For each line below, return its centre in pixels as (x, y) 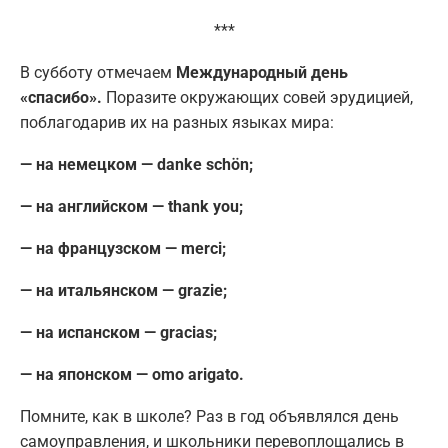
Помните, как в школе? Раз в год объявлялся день (209, 417)
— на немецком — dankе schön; (136, 165)
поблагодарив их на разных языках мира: (177, 123)
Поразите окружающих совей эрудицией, (257, 98)
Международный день (262, 73)
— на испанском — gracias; (118, 333)
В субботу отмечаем (98, 73)
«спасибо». (61, 98)
